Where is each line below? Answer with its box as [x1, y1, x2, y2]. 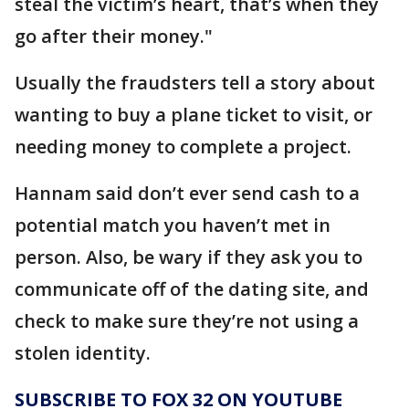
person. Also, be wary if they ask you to [15, 245, 362, 269]
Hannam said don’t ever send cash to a [15, 181, 360, 205]
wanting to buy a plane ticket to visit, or [15, 102, 372, 127]
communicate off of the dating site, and [15, 277, 369, 301]
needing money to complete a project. [15, 134, 351, 159]
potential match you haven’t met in [15, 213, 330, 237]
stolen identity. [15, 341, 151, 365]
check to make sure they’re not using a [15, 309, 359, 333]
